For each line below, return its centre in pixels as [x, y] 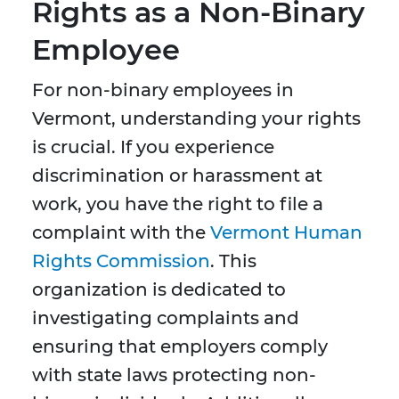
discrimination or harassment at [177, 176]
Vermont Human [286, 233]
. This [233, 261]
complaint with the [121, 233]
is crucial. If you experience [153, 147]
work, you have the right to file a [178, 204]
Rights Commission [121, 261]
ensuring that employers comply [180, 347]
